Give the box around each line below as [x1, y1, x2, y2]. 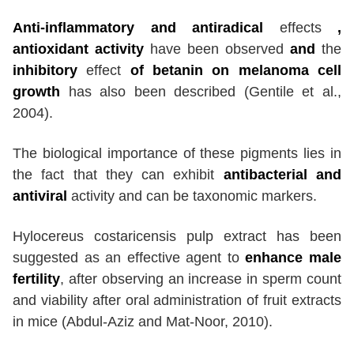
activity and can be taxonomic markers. [67, 188, 317, 205]
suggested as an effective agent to [13, 250, 246, 266]
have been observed [150, 41, 290, 58]
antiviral [13, 188, 67, 205]
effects [279, 20, 337, 36]
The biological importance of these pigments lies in [13, 145, 341, 162]
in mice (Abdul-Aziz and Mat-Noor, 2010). [13, 314, 273, 330]
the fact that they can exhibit [13, 167, 215, 183]
